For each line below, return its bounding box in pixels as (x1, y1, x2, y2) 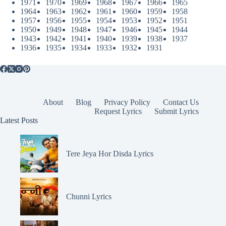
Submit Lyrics (154, 106, 199, 116)
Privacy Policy (104, 97, 151, 106)
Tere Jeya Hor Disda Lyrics (66, 149, 153, 158)
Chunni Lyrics (66, 192, 111, 201)
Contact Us (163, 97, 199, 106)
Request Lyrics (94, 106, 142, 116)
